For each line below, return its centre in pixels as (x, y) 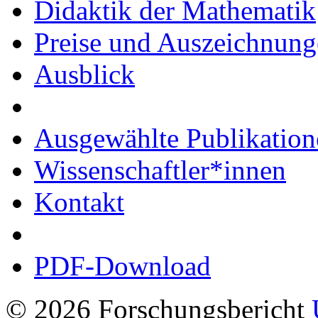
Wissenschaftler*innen (160, 170)
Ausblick (84, 74)
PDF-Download (122, 265)
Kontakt (79, 202)
